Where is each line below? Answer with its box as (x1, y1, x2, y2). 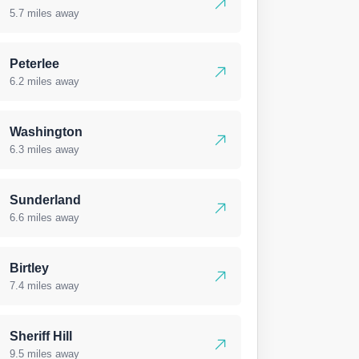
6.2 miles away (10, 75, 79, 87)
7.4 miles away (10, 280, 79, 292)
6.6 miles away (10, 212, 79, 224)
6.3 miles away (10, 143, 79, 155)
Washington (10, 125, 83, 139)
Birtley (10, 261, 49, 275)
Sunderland (10, 193, 81, 207)
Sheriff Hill (10, 329, 72, 343)
